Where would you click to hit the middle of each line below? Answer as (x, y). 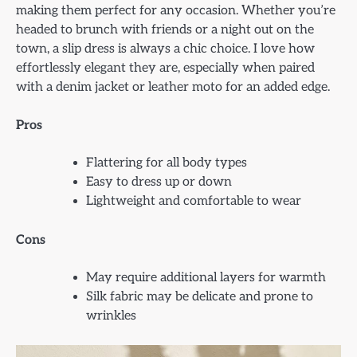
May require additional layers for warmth (206, 278)
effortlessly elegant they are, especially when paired (165, 68)
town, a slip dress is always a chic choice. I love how (165, 49)
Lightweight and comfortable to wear (194, 202)
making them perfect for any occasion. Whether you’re (176, 11)
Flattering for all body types (167, 163)
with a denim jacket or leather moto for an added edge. (173, 87)
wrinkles (111, 316)
